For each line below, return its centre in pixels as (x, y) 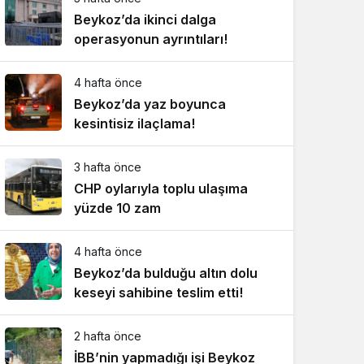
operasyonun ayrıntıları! (151, 39)
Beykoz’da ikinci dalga (145, 19)
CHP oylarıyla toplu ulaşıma (161, 188)
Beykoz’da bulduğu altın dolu (166, 273)
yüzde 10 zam (117, 208)
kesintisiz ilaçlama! (134, 123)
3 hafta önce (108, 167)
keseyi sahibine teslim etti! (158, 292)
